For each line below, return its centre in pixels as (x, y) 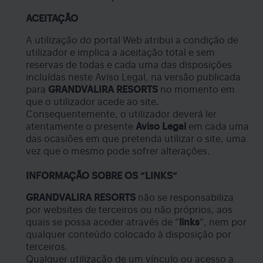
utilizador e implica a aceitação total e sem (120, 53)
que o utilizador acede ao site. (92, 102)
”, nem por (223, 222)
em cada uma (218, 127)
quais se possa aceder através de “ (102, 222)
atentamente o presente (81, 127)
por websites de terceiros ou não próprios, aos (129, 210)
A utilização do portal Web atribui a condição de (132, 40)
